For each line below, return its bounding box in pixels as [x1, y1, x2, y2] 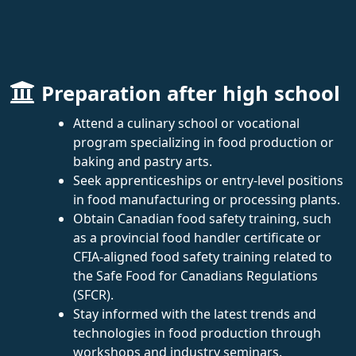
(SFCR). [73, 285, 114, 304]
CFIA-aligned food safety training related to [73, 247, 332, 265]
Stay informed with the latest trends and [73, 304, 316, 323]
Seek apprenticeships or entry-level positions [73, 171, 343, 189]
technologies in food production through [73, 323, 321, 342]
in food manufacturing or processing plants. [73, 190, 340, 208]
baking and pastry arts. [73, 152, 212, 170]
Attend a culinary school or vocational [73, 114, 300, 132]
